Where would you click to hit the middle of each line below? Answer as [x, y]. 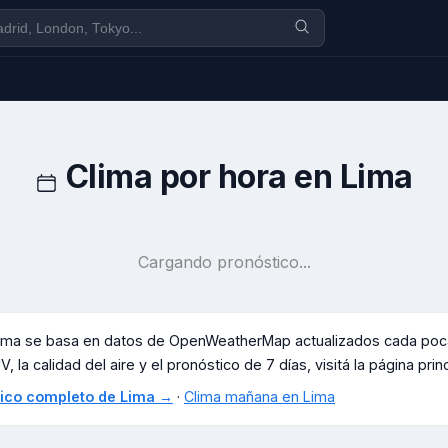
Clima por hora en [202, 176]
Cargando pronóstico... [224, 262]
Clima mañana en [243, 396]
